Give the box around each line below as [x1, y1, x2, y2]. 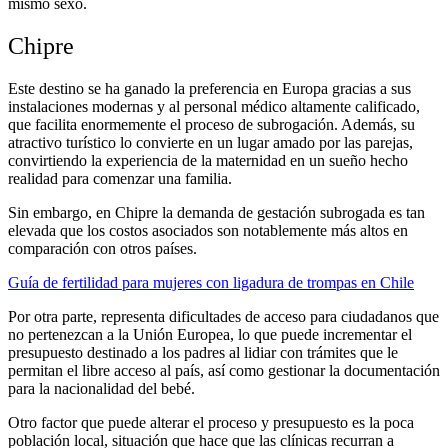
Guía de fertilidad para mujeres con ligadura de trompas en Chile [8, 273, 414, 291]
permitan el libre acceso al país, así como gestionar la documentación [8, 361, 440, 379]
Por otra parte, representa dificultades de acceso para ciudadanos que [8, 307, 439, 325]
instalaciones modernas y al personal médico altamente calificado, [8, 97, 420, 115]
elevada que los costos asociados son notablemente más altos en [8, 221, 408, 239]
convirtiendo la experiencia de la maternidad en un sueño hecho [8, 151, 408, 169]
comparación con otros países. [8, 239, 197, 257]
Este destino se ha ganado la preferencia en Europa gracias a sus [8, 79, 411, 97]
